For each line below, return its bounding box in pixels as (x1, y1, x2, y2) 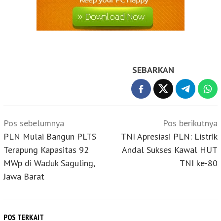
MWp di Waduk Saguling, (3, 157, 95, 169)
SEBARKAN (132, 64, 174, 76)
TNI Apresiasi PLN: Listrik (121, 131, 218, 143)
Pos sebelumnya (3, 117, 64, 129)
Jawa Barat (3, 171, 44, 183)
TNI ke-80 (180, 157, 218, 169)
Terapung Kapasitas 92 (3, 144, 89, 156)
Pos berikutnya (163, 117, 218, 129)
